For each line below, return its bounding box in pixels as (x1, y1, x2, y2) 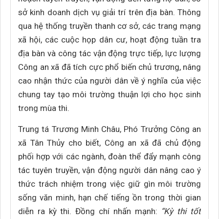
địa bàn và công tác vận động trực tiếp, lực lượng (18, 48, 201, 58)
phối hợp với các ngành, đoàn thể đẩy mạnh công (18, 152, 201, 161)
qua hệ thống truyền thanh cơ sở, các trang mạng (18, 21, 201, 31)
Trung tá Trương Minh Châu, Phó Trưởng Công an (18, 124, 201, 134)
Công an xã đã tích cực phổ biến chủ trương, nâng (18, 62, 201, 72)
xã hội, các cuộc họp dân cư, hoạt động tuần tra (18, 35, 201, 44)
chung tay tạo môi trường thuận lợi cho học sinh (18, 89, 201, 99)
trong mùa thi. (18, 103, 69, 113)
